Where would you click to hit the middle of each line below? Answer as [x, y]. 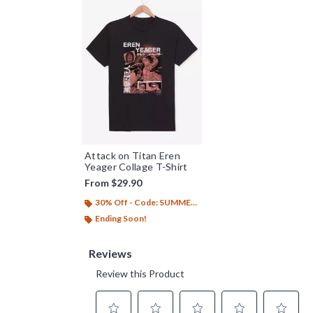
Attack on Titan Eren [132, 156]
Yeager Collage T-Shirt [136, 167]
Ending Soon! [121, 219]
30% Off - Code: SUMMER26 [143, 203]
